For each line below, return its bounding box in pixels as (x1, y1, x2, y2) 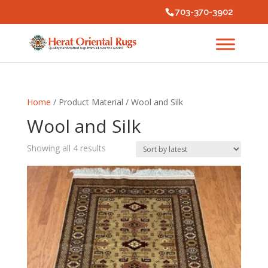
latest (105, 169, 127, 181)
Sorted (105, 142, 131, 153)
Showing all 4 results (26, 142, 106, 154)
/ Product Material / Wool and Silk (50, 96, 183, 108)
